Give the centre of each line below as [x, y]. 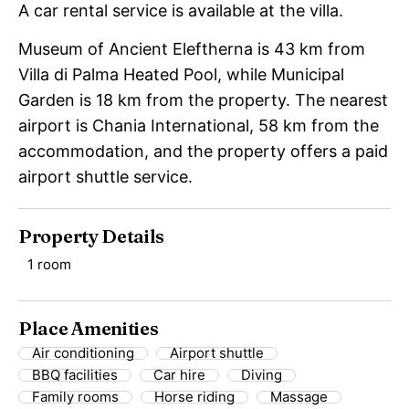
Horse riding [194, 397]
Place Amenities [89, 329]
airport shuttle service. [105, 177]
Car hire [179, 375]
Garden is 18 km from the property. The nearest [203, 100]
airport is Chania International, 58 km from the [199, 126]
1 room [49, 264]
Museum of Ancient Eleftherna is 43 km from [192, 49]
